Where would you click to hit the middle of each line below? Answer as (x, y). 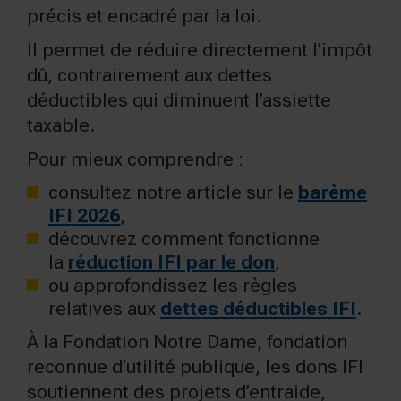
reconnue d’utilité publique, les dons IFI (195, 367)
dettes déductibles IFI (258, 308)
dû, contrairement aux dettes (149, 75)
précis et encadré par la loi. (144, 16)
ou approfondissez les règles (173, 285)
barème (333, 192)
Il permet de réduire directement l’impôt (200, 50)
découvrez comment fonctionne (184, 239)
